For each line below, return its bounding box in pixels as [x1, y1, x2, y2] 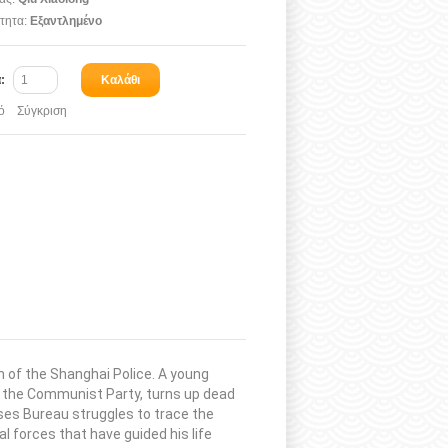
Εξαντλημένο [27, 14, 102, 28]
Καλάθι [101, 73, 140, 87]
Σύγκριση [17, 104, 67, 118]
